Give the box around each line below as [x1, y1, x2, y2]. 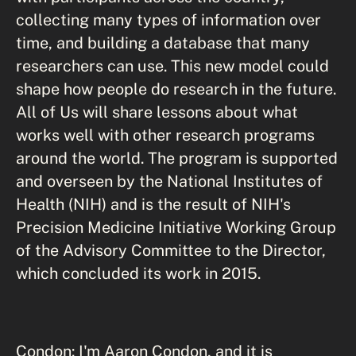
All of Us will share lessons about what [16, 103, 298, 121]
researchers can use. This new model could [16, 56, 329, 75]
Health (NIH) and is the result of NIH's [16, 195, 291, 213]
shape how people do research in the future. [16, 79, 336, 98]
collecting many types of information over [16, 10, 321, 29]
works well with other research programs [16, 126, 315, 144]
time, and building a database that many [16, 33, 310, 52]
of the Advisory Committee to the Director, [16, 241, 326, 259]
